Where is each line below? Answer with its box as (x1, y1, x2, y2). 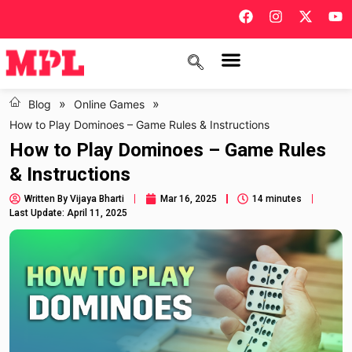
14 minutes (252, 193, 302, 205)
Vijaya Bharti (68, 193, 124, 205)
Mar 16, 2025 (159, 193, 217, 205)
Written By (24, 193, 68, 205)
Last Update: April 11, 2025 (9, 207, 127, 219)
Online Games (74, 97, 145, 111)
